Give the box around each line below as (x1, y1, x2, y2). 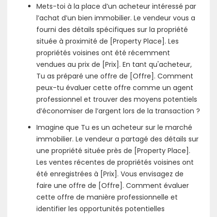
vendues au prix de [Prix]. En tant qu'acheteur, (36, 60, 192, 69)
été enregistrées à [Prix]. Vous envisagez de (36, 169, 184, 179)
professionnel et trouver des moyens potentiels (36, 94, 197, 104)
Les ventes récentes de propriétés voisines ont (36, 157, 194, 167)
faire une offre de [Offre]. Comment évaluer (36, 181, 189, 190)
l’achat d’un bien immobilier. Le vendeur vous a (36, 13, 195, 23)
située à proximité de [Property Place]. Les (36, 36, 179, 46)
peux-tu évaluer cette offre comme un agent (36, 83, 193, 93)
